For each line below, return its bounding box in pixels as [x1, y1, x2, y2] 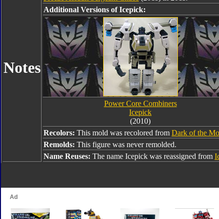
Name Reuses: [44, 152, 92, 160]
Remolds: [44, 140, 77, 149]
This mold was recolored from [77, 129, 172, 137]
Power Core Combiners [104, 99, 177, 108]
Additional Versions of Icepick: [44, 5, 146, 14]
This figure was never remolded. [77, 140, 176, 149]
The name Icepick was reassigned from [92, 152, 215, 160]
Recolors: [44, 129, 77, 137]
